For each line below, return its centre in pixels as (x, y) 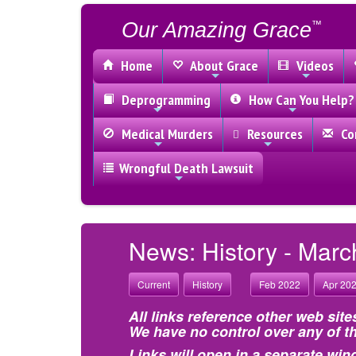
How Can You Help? (298, 100)
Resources (272, 134)
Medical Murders (164, 134)
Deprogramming (163, 100)
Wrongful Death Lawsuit (186, 168)
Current (154, 284)
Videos (312, 66)
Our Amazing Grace (217, 30)
